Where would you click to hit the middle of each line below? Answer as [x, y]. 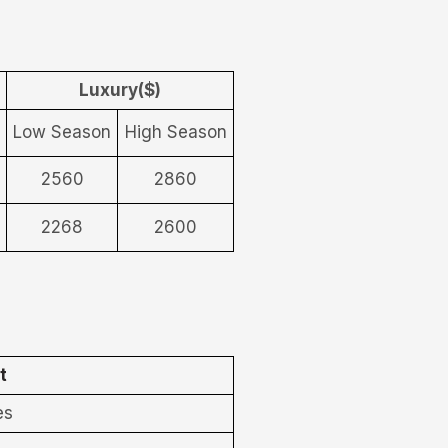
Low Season [62, 132]
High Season [175, 132]
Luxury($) [120, 90]
